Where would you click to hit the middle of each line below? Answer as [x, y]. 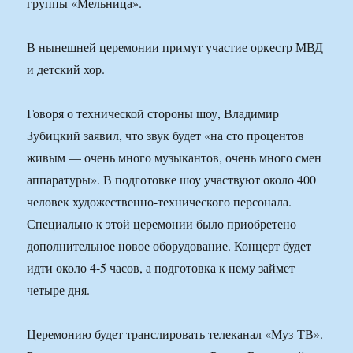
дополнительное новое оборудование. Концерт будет [169, 246]
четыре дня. [59, 290]
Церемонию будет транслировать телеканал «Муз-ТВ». [175, 334]
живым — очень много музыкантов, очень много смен [175, 158]
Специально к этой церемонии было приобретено [162, 224]
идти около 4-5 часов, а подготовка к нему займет [161, 268]
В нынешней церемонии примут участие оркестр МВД [175, 47]
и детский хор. [66, 69]
